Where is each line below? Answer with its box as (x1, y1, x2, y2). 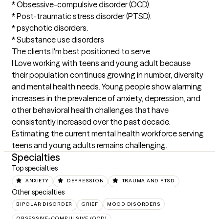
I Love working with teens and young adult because (12, 58, 191, 68)
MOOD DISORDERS (107, 200, 161, 207)
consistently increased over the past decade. (12, 117, 171, 127)
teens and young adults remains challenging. (12, 140, 167, 151)
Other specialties (12, 187, 65, 197)
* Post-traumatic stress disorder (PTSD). (12, 11, 152, 22)
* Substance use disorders (12, 35, 104, 45)
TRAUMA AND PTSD (122, 177, 175, 184)
